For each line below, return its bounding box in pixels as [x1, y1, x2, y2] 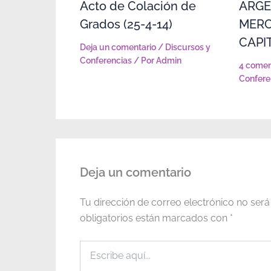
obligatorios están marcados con [80, 212, 230, 224]
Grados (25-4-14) [80, 16, 172, 31]
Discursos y [165, 42, 211, 52]
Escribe [79, 241, 108, 251]
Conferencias [80, 55, 132, 65]
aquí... [79, 253, 102, 263]
